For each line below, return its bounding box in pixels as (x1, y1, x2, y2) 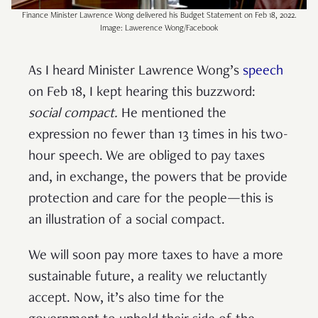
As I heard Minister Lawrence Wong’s (28, 64, 243, 79)
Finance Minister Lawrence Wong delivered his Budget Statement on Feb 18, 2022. (21, 11, 297, 21)
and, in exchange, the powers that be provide (28, 170, 287, 185)
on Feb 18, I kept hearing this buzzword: (28, 85, 256, 100)
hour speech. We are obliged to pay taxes (28, 149, 265, 164)
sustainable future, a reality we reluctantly (28, 270, 267, 285)
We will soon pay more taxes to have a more (28, 248, 283, 263)
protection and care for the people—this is (28, 192, 273, 207)
